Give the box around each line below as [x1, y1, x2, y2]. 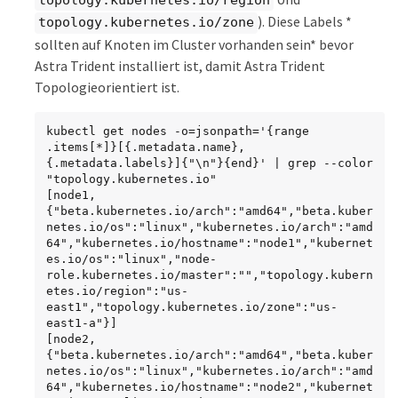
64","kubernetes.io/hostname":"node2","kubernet [46, 379, 373, 394]
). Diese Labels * [258, 12, 352, 31]
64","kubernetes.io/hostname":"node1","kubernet [46, 235, 373, 250]
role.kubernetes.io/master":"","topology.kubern [46, 267, 373, 282]
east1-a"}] [46, 315, 117, 330]
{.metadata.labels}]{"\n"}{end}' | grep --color [46, 155, 373, 170]
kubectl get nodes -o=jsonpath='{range [46, 123, 309, 138]
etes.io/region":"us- [46, 283, 188, 298]
